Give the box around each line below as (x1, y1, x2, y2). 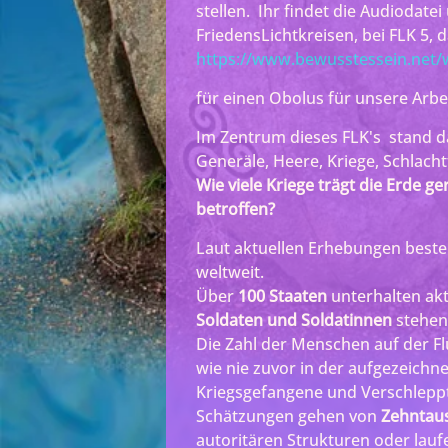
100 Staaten (238, 284, 327, 307)
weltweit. (196, 260, 264, 283)
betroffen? (196, 197, 275, 220)
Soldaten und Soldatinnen (196, 308, 392, 331)
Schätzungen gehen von (196, 404, 381, 427)
